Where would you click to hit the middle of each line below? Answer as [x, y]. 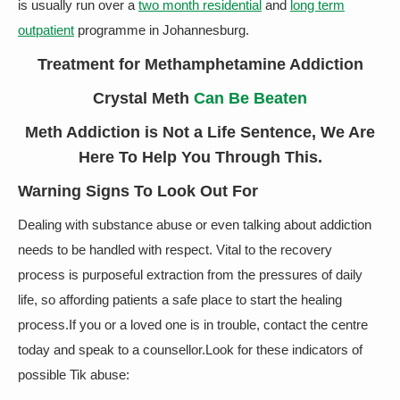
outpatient [46, 30]
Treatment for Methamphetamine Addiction [200, 64]
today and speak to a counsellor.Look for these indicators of [190, 350]
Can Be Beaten [250, 98]
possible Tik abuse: [74, 375]
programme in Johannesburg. [162, 30]
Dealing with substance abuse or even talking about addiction [195, 225]
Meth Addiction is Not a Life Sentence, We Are [200, 132]
